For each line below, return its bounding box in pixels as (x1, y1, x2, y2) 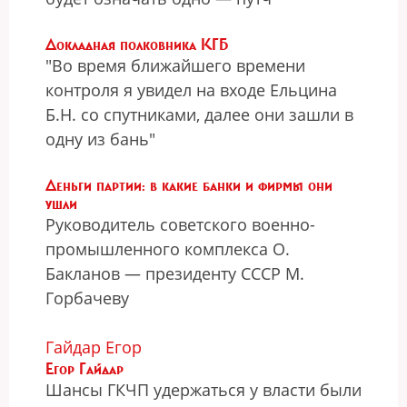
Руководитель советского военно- (45, 213, 315, 235)
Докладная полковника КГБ (45, 35, 228, 55)
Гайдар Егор (45, 336, 142, 358)
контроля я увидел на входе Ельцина (45, 79, 337, 101)
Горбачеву (45, 287, 129, 309)
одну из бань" (45, 128, 155, 150)
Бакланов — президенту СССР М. (45, 263, 304, 284)
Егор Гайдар (45, 359, 124, 379)
